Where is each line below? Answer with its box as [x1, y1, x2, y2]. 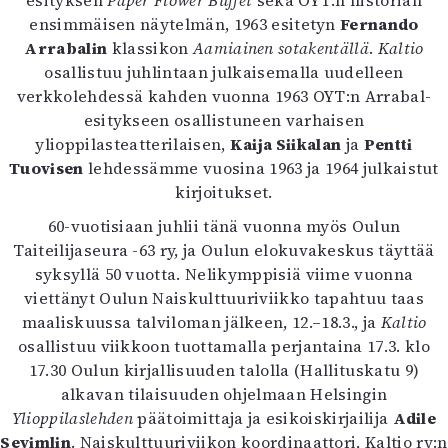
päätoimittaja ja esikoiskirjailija [132, 407, 393, 429]
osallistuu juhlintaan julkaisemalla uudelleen [44, 61, 404, 83]
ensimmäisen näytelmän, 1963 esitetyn [29, 13, 341, 35]
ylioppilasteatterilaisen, [35, 133, 230, 155]
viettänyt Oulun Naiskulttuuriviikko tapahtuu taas [24, 287, 424, 309]
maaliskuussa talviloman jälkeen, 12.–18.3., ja [21, 311, 381, 333]
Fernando [340, 13, 419, 35]
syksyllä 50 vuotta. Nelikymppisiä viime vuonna [34, 263, 414, 285]
